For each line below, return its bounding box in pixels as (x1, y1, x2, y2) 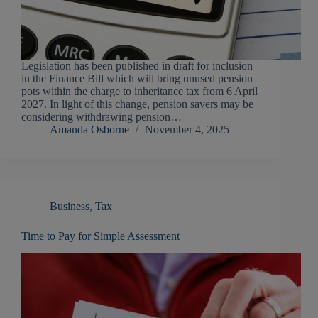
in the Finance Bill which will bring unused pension (21, 72, 253, 85)
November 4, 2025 (145, 124, 229, 136)
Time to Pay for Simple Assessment (21, 230, 182, 243)
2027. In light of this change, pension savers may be (21, 98, 253, 111)
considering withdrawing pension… (21, 111, 182, 124)
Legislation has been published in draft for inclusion (21, 60, 253, 72)
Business (50, 200, 89, 213)
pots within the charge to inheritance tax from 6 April (21, 85, 258, 98)
